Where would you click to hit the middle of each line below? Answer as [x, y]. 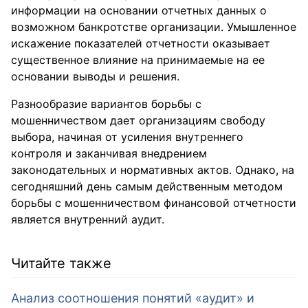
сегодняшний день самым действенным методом [147, 186]
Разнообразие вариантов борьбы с [106, 104]
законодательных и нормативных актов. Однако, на [153, 170]
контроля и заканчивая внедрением [109, 153]
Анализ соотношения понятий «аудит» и [133, 298]
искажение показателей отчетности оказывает [141, 43]
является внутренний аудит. [88, 219]
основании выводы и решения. [95, 76]
